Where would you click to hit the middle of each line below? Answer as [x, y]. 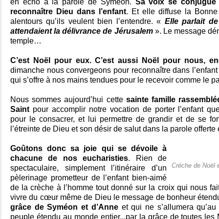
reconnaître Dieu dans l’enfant [68, 11]
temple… [26, 41]
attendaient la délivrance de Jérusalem [83, 31]
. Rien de [148, 158]
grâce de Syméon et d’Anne [66, 207]
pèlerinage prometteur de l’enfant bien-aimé [88, 178]
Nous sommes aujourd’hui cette [67, 99]
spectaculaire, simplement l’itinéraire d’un [88, 168]
